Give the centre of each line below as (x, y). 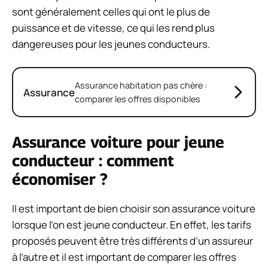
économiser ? (60, 179)
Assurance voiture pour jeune (118, 142)
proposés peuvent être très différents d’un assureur (133, 240)
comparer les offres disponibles (138, 99)
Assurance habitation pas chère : (141, 86)
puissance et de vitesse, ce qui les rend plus (113, 28)
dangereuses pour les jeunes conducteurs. (111, 44)
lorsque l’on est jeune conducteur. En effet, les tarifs (132, 224)
